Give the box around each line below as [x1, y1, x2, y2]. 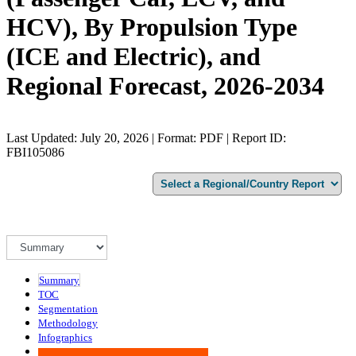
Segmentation [38, 302, 98, 315]
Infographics [38, 331, 92, 343]
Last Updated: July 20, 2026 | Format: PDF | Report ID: [6, 130, 286, 145]
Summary [39, 273, 79, 286]
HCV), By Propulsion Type [6, 13, 297, 42]
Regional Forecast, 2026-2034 [6, 72, 324, 101]
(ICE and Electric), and [6, 42, 261, 72]
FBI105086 [6, 145, 64, 159]
